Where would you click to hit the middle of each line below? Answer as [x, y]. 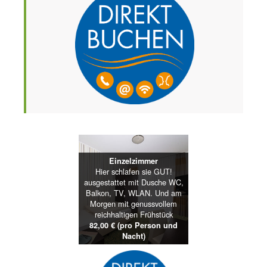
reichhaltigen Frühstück [133, 215]
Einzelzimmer [133, 161]
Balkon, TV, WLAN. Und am [133, 193]
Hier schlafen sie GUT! [133, 172]
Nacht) [133, 236]
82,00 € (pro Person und [133, 226]
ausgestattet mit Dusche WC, [133, 182]
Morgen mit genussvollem [133, 204]
